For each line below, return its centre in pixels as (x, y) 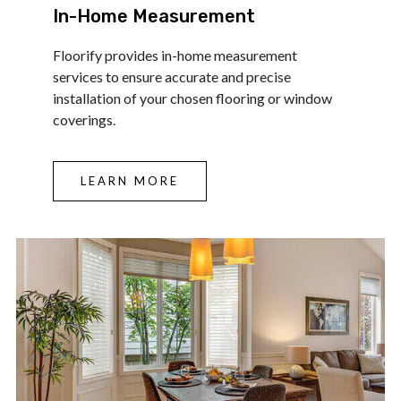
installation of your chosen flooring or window (193, 98)
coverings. (85, 119)
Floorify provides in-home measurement (175, 55)
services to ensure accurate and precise (172, 76)
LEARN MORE (130, 181)
